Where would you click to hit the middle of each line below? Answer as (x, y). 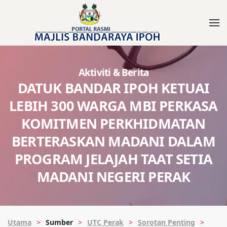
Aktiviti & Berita (113, 72)
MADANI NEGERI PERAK (113, 177)
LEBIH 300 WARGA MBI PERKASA (113, 106)
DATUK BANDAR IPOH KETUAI (113, 88)
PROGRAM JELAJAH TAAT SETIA (113, 159)
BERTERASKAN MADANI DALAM (113, 141)
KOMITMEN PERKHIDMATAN (113, 123)
